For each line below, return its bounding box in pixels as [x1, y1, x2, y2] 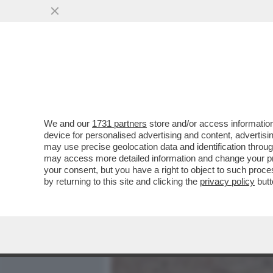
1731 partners [92, 118, 147, 129]
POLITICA [223, 70, 266, 85]
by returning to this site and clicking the [44, 176, 200, 186]
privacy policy [200, 176, 255, 186]
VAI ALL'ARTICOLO [129, 160, 216, 170]
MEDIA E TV [156, 70, 207, 85]
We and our [44, 118, 92, 129]
